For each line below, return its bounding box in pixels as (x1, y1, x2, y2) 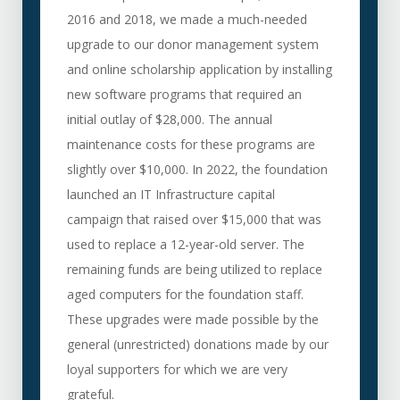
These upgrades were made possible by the (66, 311, 319, 328)
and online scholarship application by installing (66, 61, 332, 78)
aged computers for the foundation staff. (66, 286, 304, 303)
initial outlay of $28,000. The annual (66, 111, 272, 128)
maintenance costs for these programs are (66, 136, 315, 153)
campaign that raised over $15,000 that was (66, 211, 321, 228)
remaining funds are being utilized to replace (66, 261, 322, 278)
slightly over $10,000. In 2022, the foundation (66, 161, 328, 178)
